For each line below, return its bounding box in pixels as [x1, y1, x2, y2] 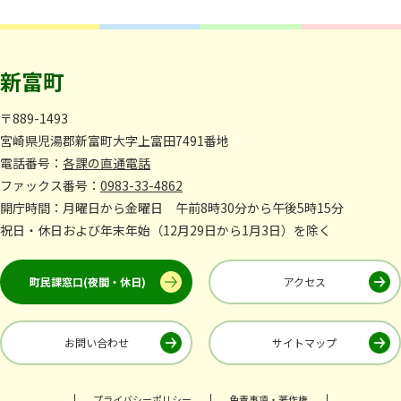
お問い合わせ [64, 334, 129, 350]
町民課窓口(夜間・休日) [30, 273, 147, 289]
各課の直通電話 [63, 153, 150, 172]
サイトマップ [272, 334, 337, 350]
